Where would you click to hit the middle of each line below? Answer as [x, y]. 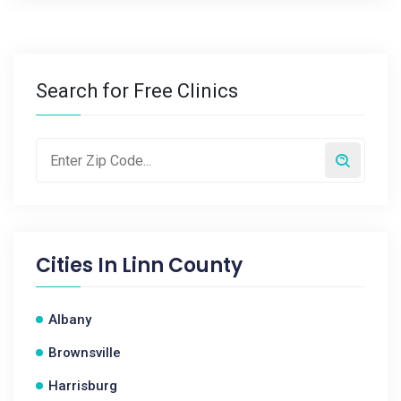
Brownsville [85, 353]
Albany [70, 320]
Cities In [79, 265]
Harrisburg [83, 386]
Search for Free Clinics [137, 91]
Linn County [182, 265]
